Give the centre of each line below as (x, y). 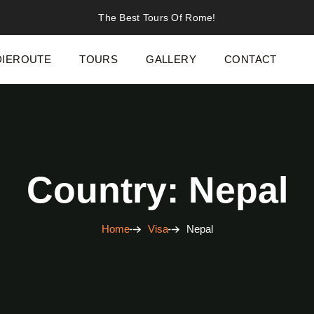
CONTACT (250, 59)
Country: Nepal (157, 190)
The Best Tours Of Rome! (157, 17)
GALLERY (171, 59)
